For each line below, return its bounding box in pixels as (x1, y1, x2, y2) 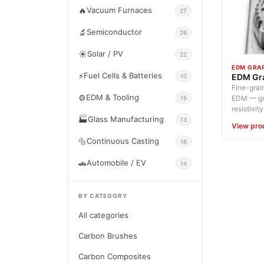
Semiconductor (87, 27, 142, 37)
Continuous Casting (87, 136, 159, 146)
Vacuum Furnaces (87, 5, 152, 15)
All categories (78, 210, 128, 220)
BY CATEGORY (78, 192, 127, 199)
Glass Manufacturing (88, 114, 164, 124)
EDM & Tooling (86, 93, 139, 102)
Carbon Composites (78, 252, 151, 261)
